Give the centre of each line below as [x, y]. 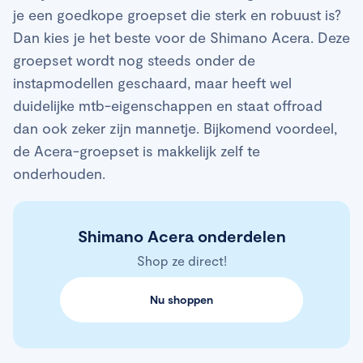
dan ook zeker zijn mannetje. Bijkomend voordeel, [175, 128]
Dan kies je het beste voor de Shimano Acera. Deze [181, 38]
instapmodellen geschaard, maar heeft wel [152, 83]
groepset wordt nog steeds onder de [134, 60]
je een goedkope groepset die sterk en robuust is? [177, 15]
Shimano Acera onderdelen [181, 236]
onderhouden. [59, 174]
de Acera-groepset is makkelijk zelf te [137, 151]
